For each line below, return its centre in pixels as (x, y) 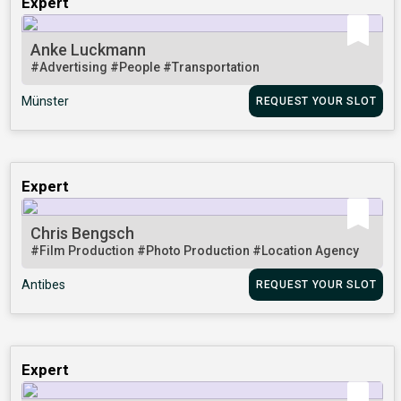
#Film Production (84, 251)
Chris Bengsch (83, 234)
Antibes (44, 285)
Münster (46, 102)
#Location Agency (306, 251)
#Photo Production (195, 251)
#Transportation (212, 68)
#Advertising (71, 68)
